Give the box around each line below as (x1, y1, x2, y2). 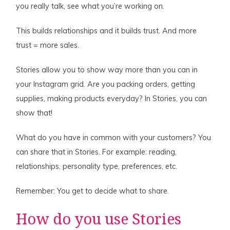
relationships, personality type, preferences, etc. (16, 162, 178, 171)
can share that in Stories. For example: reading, (16, 147, 177, 157)
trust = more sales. (16, 41, 80, 50)
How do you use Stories (16, 210, 182, 228)
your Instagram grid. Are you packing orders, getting (16, 80, 196, 89)
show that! (16, 108, 53, 118)
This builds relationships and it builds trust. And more (16, 26, 197, 36)
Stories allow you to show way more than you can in (16, 65, 198, 75)
